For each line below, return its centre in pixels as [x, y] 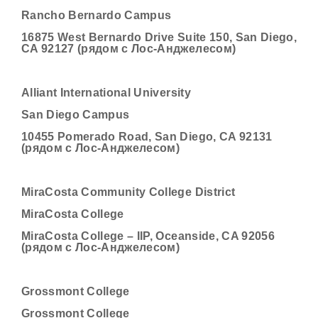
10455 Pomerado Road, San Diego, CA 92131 [147, 137]
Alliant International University [106, 93]
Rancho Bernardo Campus [97, 15]
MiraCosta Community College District [128, 192]
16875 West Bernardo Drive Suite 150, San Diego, [159, 37]
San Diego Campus [76, 115]
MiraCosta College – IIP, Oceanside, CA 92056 [148, 236]
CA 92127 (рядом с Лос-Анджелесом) [129, 49]
